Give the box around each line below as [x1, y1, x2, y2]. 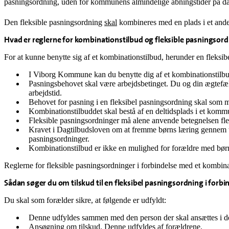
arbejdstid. [29, 88, 64, 98]
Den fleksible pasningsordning [4, 18, 104, 27]
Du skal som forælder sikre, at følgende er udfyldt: [4, 196, 166, 205]
